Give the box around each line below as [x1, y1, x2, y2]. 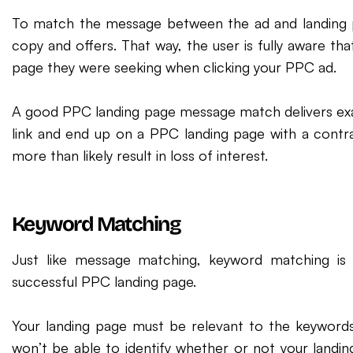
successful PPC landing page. [12, 273, 196, 290]
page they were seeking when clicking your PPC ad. [12, 58, 336, 76]
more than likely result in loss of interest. [12, 147, 268, 164]
